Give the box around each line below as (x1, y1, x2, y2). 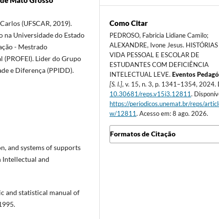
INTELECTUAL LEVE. (109, 70, 173, 79)
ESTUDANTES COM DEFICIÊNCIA (109, 61, 209, 69)
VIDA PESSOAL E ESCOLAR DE (109, 51, 200, 59)
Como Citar (109, 19, 148, 28)
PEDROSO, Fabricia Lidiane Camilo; (109, 31, 209, 40)
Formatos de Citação (110, 130, 176, 138)
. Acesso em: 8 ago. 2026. (136, 109, 209, 118)
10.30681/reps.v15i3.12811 (109, 90, 192, 98)
